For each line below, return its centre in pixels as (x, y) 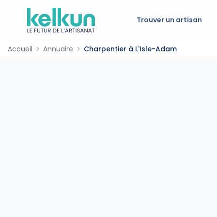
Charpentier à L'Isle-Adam (130, 49)
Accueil (20, 49)
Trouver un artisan (170, 20)
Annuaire (58, 49)
